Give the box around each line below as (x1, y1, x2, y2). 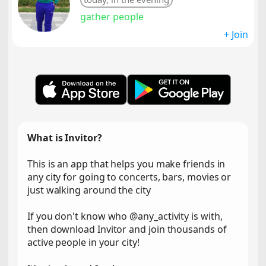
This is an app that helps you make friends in (27, 157, 226, 170)
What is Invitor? (27, 131, 102, 144)
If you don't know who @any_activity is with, (27, 210, 223, 223)
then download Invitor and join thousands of (27, 223, 227, 236)
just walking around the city (27, 183, 151, 197)
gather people (80, 10, 144, 23)
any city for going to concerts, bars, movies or (27, 170, 232, 183)
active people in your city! (27, 236, 140, 249)
